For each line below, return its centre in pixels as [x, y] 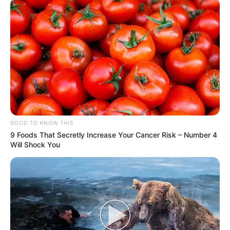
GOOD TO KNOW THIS [42, 122]
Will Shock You [35, 144]
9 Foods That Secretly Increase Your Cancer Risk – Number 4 [114, 135]
